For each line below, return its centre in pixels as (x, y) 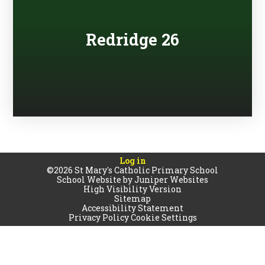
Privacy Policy (98, 218)
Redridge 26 (132, 39)
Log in (132, 161)
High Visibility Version (132, 189)
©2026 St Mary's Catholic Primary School (132, 170)
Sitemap (132, 199)
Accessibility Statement (132, 208)
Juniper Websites (171, 180)
